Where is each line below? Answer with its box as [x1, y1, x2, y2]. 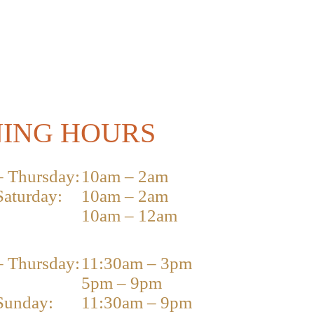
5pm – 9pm [81, 273, 162, 292]
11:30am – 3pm [81, 253, 192, 273]
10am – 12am [81, 205, 177, 225]
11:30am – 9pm [81, 292, 192, 312]
